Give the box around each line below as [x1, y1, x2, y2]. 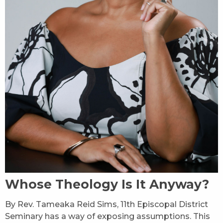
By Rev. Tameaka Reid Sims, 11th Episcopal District [5, 199, 208, 209]
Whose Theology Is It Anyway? [5, 176, 209, 192]
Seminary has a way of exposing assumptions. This [5, 211, 210, 221]
